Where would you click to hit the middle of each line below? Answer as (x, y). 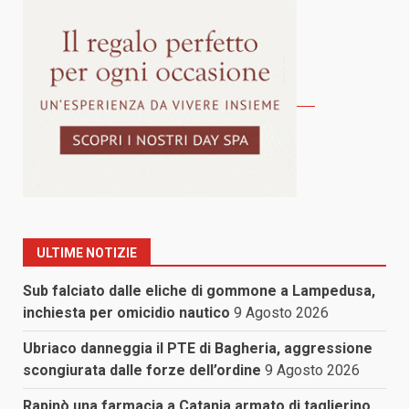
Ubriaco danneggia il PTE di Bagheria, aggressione (198, 349)
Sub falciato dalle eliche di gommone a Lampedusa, (199, 291)
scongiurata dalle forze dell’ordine (142, 371)
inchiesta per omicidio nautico (126, 313)
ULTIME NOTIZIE (87, 253)
